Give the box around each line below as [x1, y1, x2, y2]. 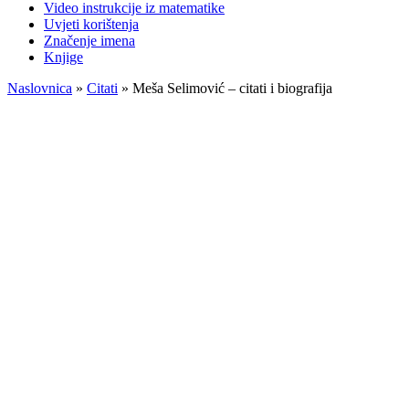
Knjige [44, 49, 83, 65]
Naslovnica [7, 80, 72, 96]
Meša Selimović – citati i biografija [132, 80, 332, 96]
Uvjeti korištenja [44, 16, 139, 32]
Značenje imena [44, 33, 135, 48]
